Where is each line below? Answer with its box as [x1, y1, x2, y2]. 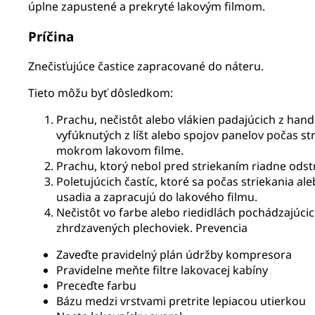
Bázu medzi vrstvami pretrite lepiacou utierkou [56, 292, 306, 309]
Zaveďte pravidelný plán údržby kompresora [56, 246, 292, 262]
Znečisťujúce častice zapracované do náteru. [28, 58, 264, 74]
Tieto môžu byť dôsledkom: [28, 84, 173, 101]
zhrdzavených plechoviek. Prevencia [56, 219, 247, 236]
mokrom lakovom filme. [56, 142, 184, 158]
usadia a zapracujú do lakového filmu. [56, 188, 257, 205]
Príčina [28, 27, 74, 45]
